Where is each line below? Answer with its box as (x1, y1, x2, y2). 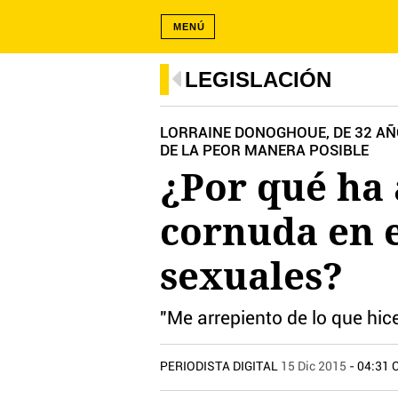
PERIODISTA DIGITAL (160, 361, 281, 373)
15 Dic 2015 (281, 361, 346, 373)
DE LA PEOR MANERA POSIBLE (160, 144, 369, 158)
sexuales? (160, 250, 343, 300)
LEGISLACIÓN (185, 68, 331, 92)
